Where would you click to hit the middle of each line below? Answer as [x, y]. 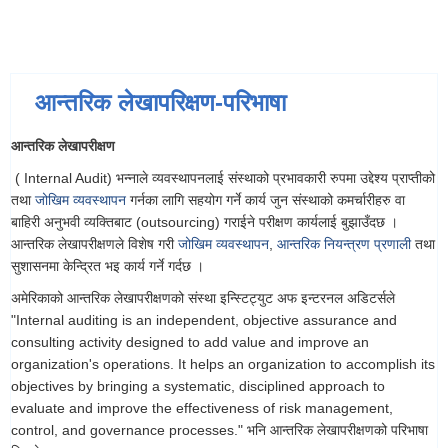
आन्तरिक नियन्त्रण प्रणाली [344, 244]
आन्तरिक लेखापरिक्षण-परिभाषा [160, 103]
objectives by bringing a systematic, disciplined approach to [198, 386]
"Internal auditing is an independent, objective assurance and [204, 320]
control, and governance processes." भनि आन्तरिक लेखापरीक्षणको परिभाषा [219, 430]
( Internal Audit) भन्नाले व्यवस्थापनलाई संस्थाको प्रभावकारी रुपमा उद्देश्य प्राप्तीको [223, 178]
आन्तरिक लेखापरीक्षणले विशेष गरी [94, 244]
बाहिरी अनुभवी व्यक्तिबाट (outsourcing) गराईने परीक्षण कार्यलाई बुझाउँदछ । [204, 222]
